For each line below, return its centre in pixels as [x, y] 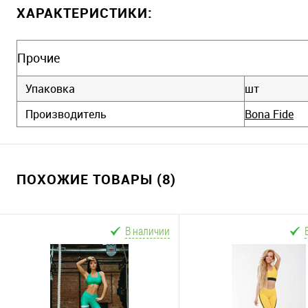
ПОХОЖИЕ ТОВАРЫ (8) [96, 179]
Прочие [38, 57]
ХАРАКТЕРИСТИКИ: [85, 12]
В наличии [147, 230]
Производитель [66, 114]
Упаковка [50, 88]
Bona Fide [269, 114]
